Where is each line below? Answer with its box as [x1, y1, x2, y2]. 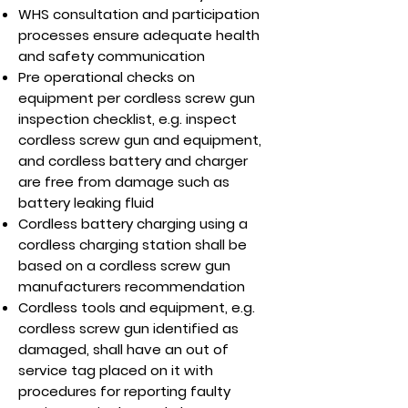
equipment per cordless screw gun [18, 88, 255, 107]
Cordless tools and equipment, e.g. [18, 298, 255, 317]
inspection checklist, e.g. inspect [18, 109, 237, 128]
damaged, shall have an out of [18, 340, 229, 359]
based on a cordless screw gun [18, 256, 230, 275]
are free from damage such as [18, 172, 229, 191]
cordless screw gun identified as [18, 319, 239, 338]
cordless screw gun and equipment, [18, 130, 261, 149]
